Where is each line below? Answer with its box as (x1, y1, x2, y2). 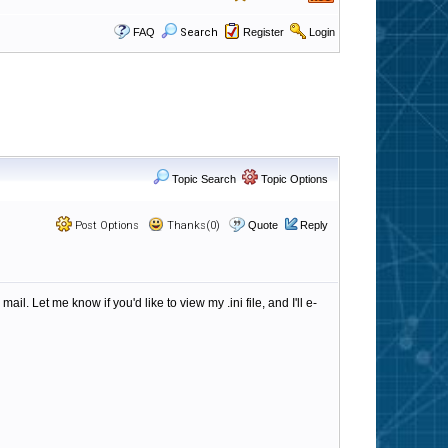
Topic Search (169, 173, 236, 185)
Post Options (72, 219, 139, 232)
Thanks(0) (164, 219, 220, 232)
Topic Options (258, 173, 328, 185)
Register (243, 26, 284, 38)
